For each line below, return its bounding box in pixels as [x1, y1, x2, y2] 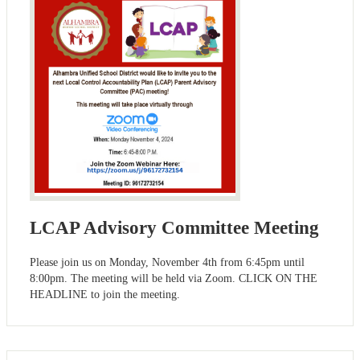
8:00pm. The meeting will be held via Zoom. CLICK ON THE [30, 272, 317, 284]
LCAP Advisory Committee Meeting [30, 217, 319, 238]
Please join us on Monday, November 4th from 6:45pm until [30, 256, 305, 268]
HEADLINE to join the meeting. [30, 288, 180, 301]
